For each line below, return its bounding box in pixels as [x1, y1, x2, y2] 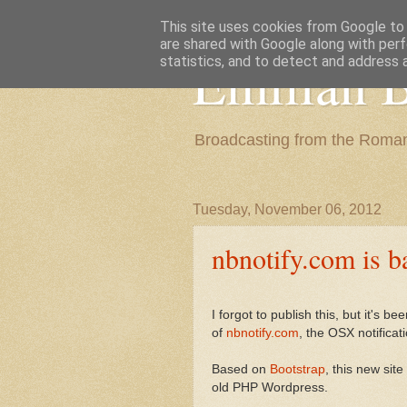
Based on [212, 362, 270, 376]
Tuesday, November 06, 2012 [193, 202, 382, 217]
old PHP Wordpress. [212, 380, 328, 394]
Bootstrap [270, 362, 325, 376]
